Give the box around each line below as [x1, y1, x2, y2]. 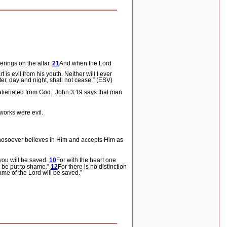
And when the [59, 60, 99, 67]
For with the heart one [56, 157, 116, 164]
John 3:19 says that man [55, 89, 122, 96]
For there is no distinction [57, 163, 127, 171]
